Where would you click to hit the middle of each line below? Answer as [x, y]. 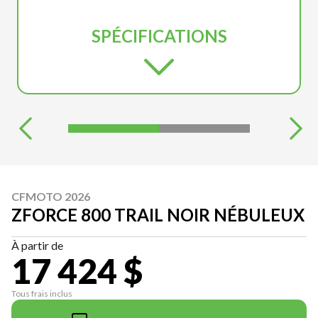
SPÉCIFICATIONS [159, 35]
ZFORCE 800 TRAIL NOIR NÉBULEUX [158, 214]
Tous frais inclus [42, 293]
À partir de [37, 245]
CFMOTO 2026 [51, 196]
